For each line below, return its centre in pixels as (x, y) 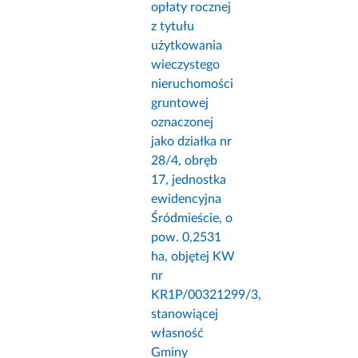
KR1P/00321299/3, (207, 295)
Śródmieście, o (192, 219)
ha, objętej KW (193, 257)
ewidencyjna (187, 199)
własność (178, 334)
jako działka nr (192, 142)
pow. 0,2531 (187, 238)
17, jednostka (189, 180)
